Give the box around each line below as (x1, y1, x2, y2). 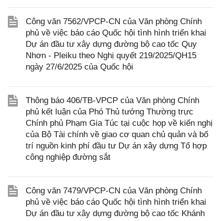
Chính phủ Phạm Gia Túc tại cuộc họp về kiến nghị (26, 118, 213, 128)
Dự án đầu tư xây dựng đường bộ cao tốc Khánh (26, 209, 205, 218)
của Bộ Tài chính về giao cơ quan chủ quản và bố (26, 130, 208, 139)
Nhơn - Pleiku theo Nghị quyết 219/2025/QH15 (26, 51, 196, 60)
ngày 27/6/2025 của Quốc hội (26, 62, 133, 72)
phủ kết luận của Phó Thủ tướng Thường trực (26, 107, 193, 116)
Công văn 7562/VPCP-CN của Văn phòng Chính (26, 17, 202, 26)
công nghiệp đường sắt (26, 152, 110, 162)
